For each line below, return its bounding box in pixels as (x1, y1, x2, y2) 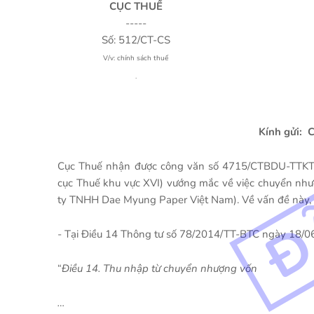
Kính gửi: (258, 125, 305, 139)
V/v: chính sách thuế (103, 53, 168, 63)
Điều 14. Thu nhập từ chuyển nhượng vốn (62, 261, 257, 275)
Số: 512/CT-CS (101, 33, 170, 47)
